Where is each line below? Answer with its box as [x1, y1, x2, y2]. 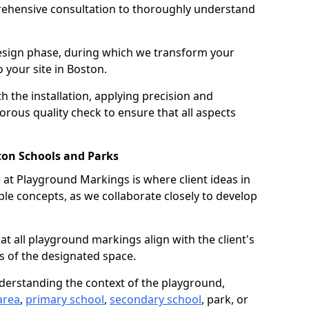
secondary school [110, 292, 201, 307]
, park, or [201, 292, 248, 307]
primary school [26, 292, 104, 307]
